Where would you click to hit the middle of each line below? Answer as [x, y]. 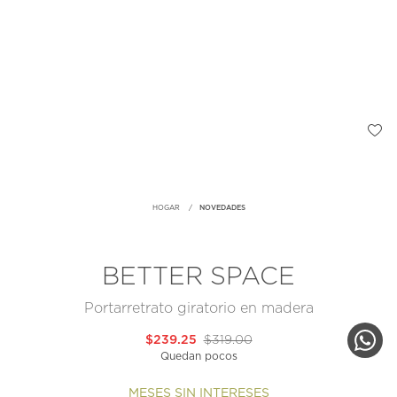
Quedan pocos [198, 357]
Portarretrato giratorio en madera [198, 309]
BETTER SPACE [198, 278]
